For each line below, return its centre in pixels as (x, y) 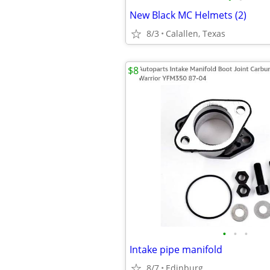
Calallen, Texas (196, 33)
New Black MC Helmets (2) (188, 15)
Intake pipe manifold (176, 250)
